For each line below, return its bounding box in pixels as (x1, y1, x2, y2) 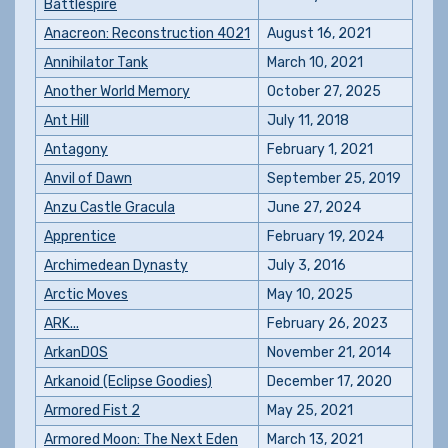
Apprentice (44, 228, 116, 245)
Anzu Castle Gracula (44, 199, 175, 216)
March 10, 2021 (267, 54, 363, 71)
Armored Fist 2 (44, 402, 140, 419)
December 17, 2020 (267, 373, 392, 390)
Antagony (44, 141, 108, 158)
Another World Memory (44, 83, 190, 100)
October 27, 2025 (267, 83, 381, 100)
